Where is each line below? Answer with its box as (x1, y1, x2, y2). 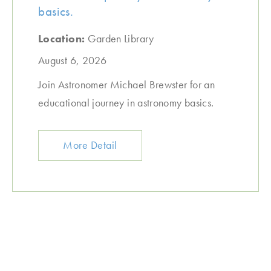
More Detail (63, 138, 117, 152)
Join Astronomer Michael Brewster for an (38, 77, 215, 91)
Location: (38, 31, 88, 45)
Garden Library (87, 31, 154, 45)
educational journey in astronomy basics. (38, 96, 214, 109)
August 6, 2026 (38, 53, 107, 67)
